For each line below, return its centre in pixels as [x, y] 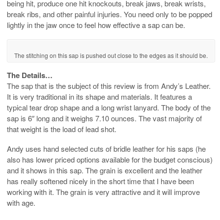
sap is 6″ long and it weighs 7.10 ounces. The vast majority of [104, 118]
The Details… [30, 75]
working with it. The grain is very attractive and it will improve [103, 192]
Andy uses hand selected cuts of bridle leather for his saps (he [106, 149]
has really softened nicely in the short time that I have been [100, 181]
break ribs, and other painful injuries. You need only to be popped [110, 14]
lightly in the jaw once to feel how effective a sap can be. [96, 25]
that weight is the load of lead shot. [62, 129]
